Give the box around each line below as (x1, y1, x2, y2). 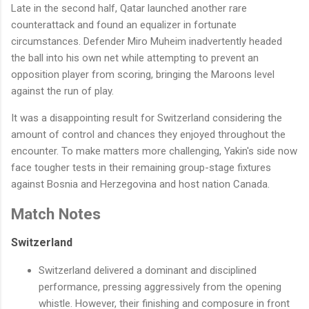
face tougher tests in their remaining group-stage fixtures (11, 161, 271, 174)
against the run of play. (11, 84, 114, 97)
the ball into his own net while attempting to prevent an (11, 51, 259, 64)
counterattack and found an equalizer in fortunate (11, 18, 237, 31)
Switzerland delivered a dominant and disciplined (39, 264, 257, 277)
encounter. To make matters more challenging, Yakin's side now (11, 144, 297, 157)
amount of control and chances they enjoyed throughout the (11, 128, 286, 141)
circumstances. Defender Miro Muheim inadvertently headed (11, 34, 282, 48)
